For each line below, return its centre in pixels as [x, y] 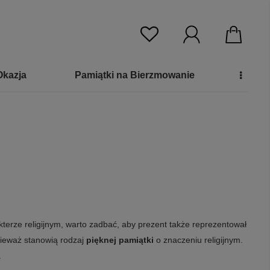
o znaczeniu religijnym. [198, 240]
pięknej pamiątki [120, 240]
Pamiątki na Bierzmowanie [134, 75]
